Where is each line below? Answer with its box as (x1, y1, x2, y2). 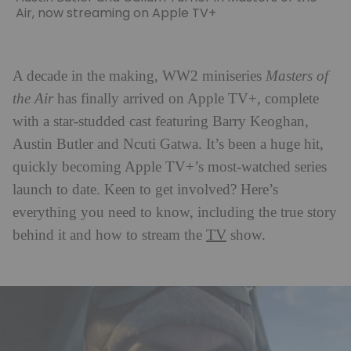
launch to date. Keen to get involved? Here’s (13, 181, 278, 198)
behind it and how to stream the (13, 226, 206, 244)
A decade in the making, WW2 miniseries (13, 67, 266, 85)
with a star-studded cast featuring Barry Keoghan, (13, 113, 309, 130)
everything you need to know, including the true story (13, 204, 337, 221)
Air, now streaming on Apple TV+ (16, 3, 216, 22)
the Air (13, 90, 53, 107)
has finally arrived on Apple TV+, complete (53, 90, 319, 107)
